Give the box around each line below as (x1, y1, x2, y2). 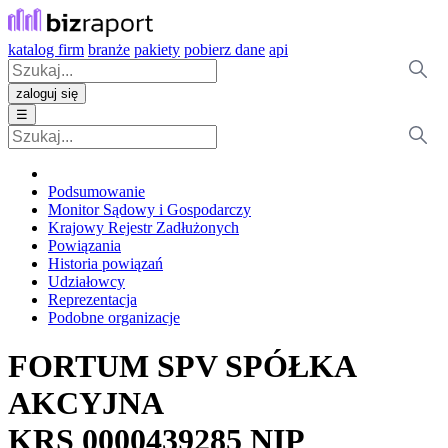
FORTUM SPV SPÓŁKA (8, 348, 355, 385)
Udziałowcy (48, 273, 125, 290)
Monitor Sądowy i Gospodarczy (48, 201, 251, 218)
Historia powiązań (48, 255, 163, 272)
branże (88, 41, 130, 58)
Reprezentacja (48, 291, 137, 308)
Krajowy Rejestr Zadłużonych (48, 219, 239, 236)
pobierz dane (184, 41, 265, 58)
